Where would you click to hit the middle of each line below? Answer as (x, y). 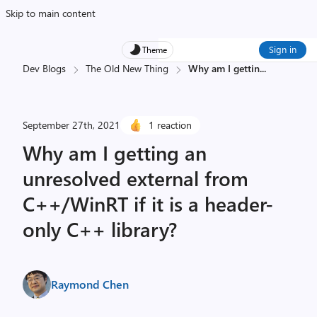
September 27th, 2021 (71, 125)
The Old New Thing (127, 68)
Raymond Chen (90, 284)
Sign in (283, 49)
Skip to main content (51, 13)
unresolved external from (136, 178)
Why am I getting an (115, 152)
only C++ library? (100, 229)
